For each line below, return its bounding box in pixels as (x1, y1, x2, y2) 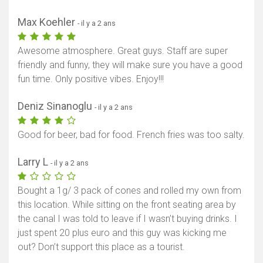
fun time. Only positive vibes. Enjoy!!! (18, 73, 164, 85)
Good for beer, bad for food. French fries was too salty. (18, 129, 245, 140)
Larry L (18, 155, 50, 168)
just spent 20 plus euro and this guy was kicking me (18, 227, 227, 238)
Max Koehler (18, 15, 77, 28)
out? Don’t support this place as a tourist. (18, 241, 185, 252)
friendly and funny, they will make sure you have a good (18, 59, 242, 70)
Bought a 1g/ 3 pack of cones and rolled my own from (18, 184, 241, 196)
